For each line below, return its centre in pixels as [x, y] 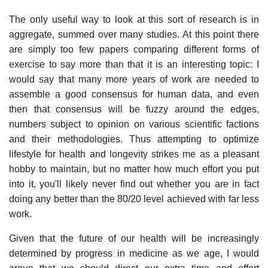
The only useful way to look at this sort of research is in [134, 19]
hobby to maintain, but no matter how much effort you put [134, 169]
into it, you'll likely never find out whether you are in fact [134, 184]
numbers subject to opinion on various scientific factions [134, 124]
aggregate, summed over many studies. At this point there [134, 34]
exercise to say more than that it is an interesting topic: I [134, 64]
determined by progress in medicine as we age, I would [134, 253]
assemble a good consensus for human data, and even [134, 94]
